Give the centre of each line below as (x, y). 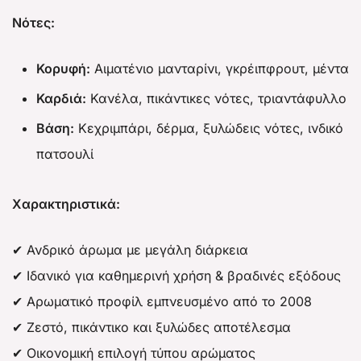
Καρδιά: (61, 98)
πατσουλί (65, 154)
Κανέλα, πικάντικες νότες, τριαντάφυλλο (216, 98)
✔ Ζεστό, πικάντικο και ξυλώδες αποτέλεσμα (151, 327)
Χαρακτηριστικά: (66, 204)
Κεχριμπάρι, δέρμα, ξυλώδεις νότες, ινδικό (209, 128)
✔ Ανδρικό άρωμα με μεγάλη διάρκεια (130, 250)
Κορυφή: (63, 68)
